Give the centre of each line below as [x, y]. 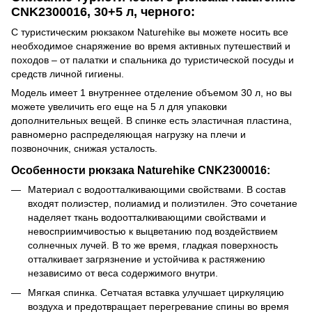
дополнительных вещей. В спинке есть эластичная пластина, [151, 120]
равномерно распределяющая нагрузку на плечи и [128, 134]
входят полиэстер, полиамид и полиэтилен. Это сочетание [163, 203]
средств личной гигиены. [68, 73]
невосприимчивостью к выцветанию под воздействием [153, 231]
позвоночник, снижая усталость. [84, 148]
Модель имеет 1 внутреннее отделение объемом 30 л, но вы [151, 92]
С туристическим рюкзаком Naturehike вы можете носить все [150, 32]
